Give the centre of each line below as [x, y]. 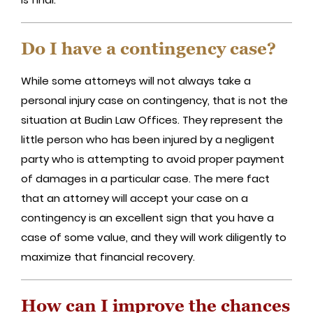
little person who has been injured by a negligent [148, 139]
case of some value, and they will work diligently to [154, 237]
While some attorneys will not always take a [136, 80]
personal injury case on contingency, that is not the [154, 100]
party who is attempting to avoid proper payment [153, 159]
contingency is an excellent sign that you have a [147, 217]
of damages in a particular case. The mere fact [145, 178]
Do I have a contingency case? [148, 48]
